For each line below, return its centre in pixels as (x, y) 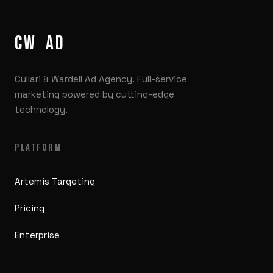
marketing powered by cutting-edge (94, 94)
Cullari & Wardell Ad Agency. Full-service (101, 79)
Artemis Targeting (55, 181)
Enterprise (37, 235)
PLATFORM (38, 147)
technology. (41, 109)
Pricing (30, 208)
